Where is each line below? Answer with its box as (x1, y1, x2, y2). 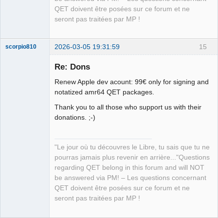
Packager (5, 163, 31, 171)
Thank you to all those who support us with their (54, 103, 201, 111)
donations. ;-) (54, 113, 95, 122)
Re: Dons (54, 62, 90, 72)
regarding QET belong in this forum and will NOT (54, 164, 204, 172)
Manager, (5, 150, 30, 157)
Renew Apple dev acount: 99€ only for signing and (54, 78, 209, 86)
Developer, (5, 157, 34, 164)
